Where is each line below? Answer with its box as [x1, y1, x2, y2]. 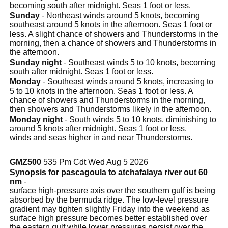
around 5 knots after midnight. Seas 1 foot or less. [10, 124, 187, 133]
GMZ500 [10, 157, 41, 166]
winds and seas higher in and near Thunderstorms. [10, 133, 192, 142]
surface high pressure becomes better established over [10, 213, 207, 222]
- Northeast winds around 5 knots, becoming [40, 11, 200, 20]
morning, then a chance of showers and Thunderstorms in [10, 38, 216, 47]
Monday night [10, 115, 63, 124]
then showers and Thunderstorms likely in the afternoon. [10, 104, 211, 113]
